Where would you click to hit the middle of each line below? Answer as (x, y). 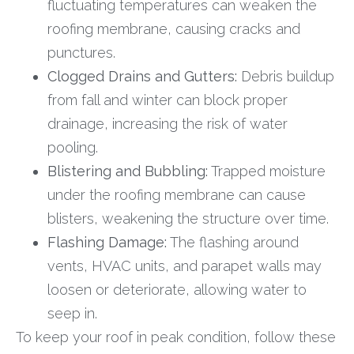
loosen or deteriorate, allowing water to (177, 289)
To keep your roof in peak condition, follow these (176, 337)
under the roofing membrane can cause (177, 194)
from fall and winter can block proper (168, 100)
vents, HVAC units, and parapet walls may (185, 265)
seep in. (72, 313)
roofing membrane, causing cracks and (174, 28)
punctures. (81, 52)
